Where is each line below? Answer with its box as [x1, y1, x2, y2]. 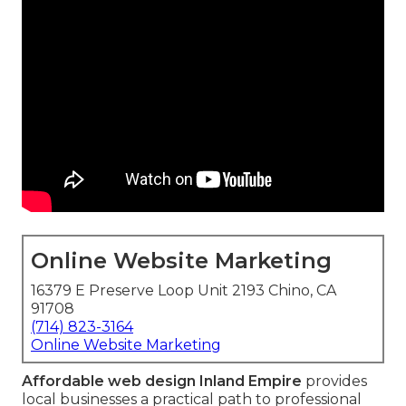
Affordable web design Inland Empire [22, 372, 302, 391]
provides [302, 372, 367, 391]
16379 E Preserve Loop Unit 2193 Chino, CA [31, 282, 336, 300]
